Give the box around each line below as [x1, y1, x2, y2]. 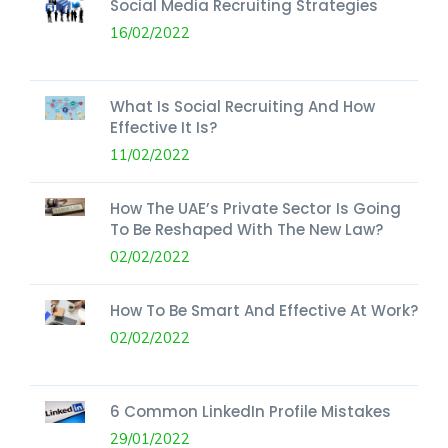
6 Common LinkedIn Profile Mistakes [110, 400, 391, 422]
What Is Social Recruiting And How [110, 95, 375, 117]
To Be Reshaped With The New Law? [110, 218, 383, 240]
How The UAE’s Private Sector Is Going [110, 197, 401, 219]
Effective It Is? [110, 116, 217, 138]
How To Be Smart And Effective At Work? [110, 299, 418, 321]
